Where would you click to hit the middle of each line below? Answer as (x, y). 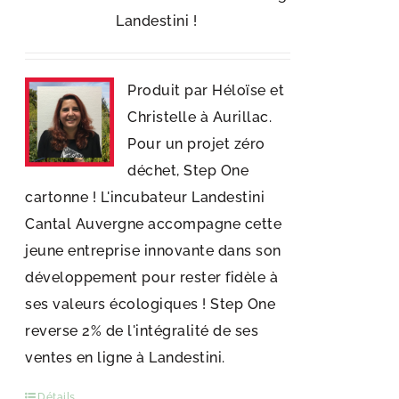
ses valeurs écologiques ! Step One (151, 304)
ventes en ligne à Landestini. (125, 358)
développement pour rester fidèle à (152, 277)
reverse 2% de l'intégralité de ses (142, 331)
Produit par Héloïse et (206, 90)
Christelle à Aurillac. (200, 117)
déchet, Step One (188, 171)
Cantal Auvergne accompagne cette (154, 224)
